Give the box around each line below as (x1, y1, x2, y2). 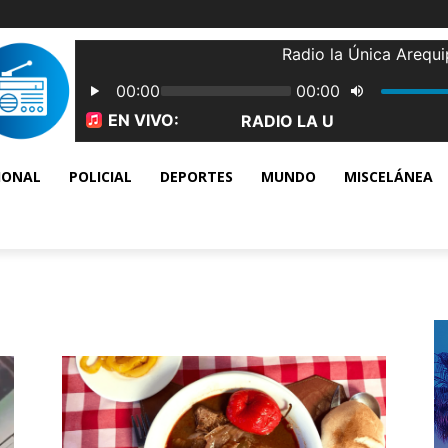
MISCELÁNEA (344, 167, 433, 186)
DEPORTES (160, 167, 233, 186)
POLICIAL (69, 167, 132, 186)
